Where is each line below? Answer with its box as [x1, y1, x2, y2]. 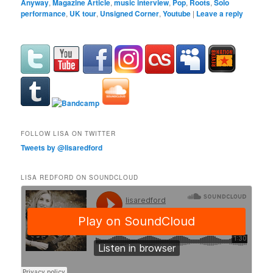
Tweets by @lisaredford [21, 141, 103, 153]
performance [21, 7, 66, 19]
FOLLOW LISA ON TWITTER [21, 129, 116, 138]
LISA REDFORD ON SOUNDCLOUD [21, 172, 139, 182]
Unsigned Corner [100, 7, 160, 19]
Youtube [163, 7, 191, 19]
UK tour [69, 7, 97, 19]
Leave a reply [196, 7, 244, 19]
